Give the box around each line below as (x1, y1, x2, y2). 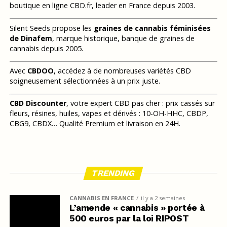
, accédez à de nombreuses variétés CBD (53, 65, 191, 75)
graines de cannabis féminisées (93, 23, 211, 33)
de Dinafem (9, 33, 52, 43)
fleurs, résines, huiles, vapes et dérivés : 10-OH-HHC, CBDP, (9, 108, 208, 118)
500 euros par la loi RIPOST (69, 213, 189, 223)
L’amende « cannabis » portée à (69, 202, 205, 213)
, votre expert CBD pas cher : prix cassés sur (66, 98, 215, 108)
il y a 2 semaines (140, 194, 185, 202)
